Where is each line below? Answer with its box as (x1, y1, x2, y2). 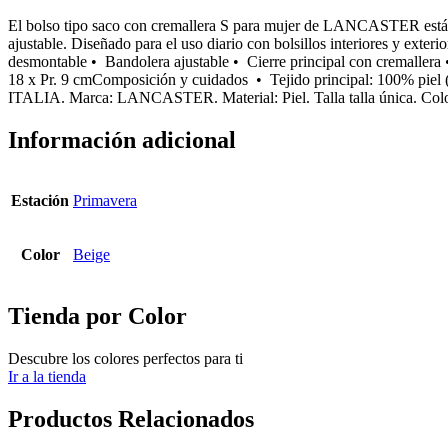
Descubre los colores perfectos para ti (8, 350, 243, 368)
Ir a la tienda (8, 368, 86, 386)
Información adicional (8, 126, 236, 153)
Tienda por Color (8, 303, 187, 330)
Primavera (73, 192, 137, 210)
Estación (11, 192, 69, 210)
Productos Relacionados (8, 406, 254, 433)
